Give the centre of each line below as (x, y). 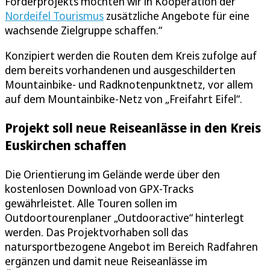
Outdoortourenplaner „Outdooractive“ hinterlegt (124, 217)
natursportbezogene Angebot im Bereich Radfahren (131, 246)
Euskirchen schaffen (66, 145)
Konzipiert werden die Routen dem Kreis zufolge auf (131, 56)
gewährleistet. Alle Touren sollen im (91, 203)
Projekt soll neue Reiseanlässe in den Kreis (133, 128)
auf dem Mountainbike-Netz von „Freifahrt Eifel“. (124, 99)
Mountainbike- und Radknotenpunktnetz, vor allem (129, 85)
